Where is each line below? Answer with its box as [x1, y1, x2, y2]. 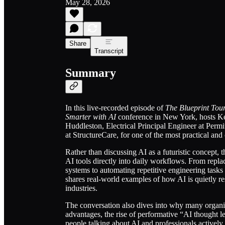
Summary [65, 66, 116, 79]
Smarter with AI [65, 112, 116, 121]
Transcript [94, 47, 124, 55]
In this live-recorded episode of [65, 103, 165, 112]
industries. [65, 183, 97, 192]
